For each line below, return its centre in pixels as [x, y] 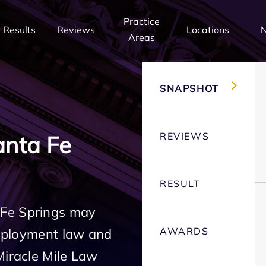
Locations [208, 29]
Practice [142, 21]
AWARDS [184, 231]
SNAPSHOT [189, 88]
